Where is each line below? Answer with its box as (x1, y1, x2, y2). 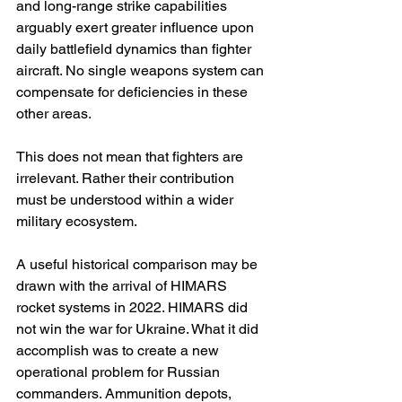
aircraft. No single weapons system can (16, 62, 267, 80)
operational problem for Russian (16, 363, 223, 381)
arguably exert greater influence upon (16, 19, 258, 37)
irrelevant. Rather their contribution (16, 170, 238, 188)
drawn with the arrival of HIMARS (16, 277, 231, 295)
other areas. (16, 105, 92, 123)
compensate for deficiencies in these (16, 83, 251, 101)
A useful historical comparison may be (16, 256, 261, 274)
